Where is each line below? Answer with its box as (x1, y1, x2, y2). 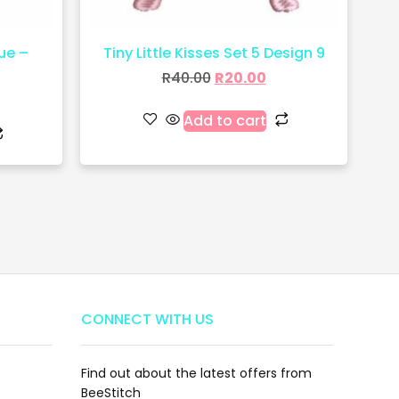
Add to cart (183, 110, 266, 131)
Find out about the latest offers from (81, 363, 312, 382)
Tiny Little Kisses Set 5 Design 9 (102, 42, 325, 63)
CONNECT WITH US (81, 308, 214, 330)
